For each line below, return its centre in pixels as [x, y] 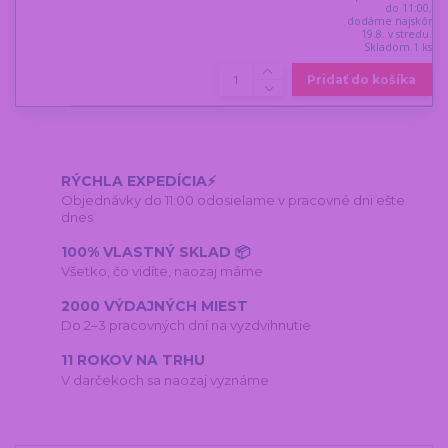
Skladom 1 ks [397, 47]
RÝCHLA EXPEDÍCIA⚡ [139, 180]
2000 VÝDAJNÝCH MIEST [155, 305]
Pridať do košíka [362, 80]
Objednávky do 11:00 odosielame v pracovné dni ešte [233, 200]
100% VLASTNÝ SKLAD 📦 [156, 251]
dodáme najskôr [389, 21]
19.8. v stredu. [396, 34]
